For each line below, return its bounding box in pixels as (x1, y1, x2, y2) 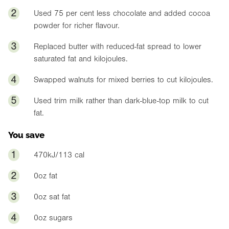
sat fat (47, 192, 70, 202)
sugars (47, 213, 73, 223)
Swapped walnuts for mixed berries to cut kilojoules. (34, 75, 213, 84)
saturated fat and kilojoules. (34, 54, 128, 63)
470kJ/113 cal (34, 150, 84, 159)
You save (8, 127, 44, 140)
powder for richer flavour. (34, 20, 120, 30)
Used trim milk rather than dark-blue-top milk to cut (34, 96, 209, 105)
